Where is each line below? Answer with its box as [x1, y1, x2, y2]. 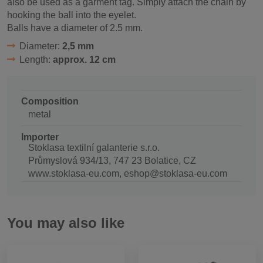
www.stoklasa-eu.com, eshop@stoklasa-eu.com [28, 168, 227, 178]
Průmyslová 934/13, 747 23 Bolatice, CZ [28, 155, 196, 166]
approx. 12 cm [52, 54, 116, 65]
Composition [21, 96, 79, 106]
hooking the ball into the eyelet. [7, 9, 136, 20]
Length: [19, 54, 53, 65]
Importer [21, 131, 59, 142]
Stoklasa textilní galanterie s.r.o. [28, 142, 160, 153]
